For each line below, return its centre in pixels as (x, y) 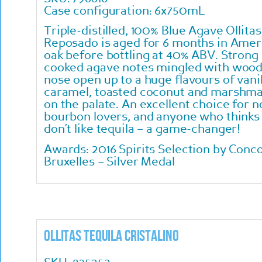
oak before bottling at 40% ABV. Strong (151, 56)
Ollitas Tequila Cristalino (111, 236)
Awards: (67, 150)
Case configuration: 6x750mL (125, 11)
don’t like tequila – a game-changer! (142, 130)
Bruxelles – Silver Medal (109, 162)
